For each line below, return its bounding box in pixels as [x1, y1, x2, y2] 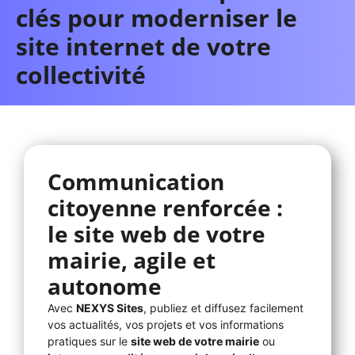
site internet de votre [16, 29, 271, 63]
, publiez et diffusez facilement [143, 300, 303, 315]
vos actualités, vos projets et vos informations [48, 317, 284, 331]
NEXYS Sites [76, 300, 143, 315]
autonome [48, 270, 162, 301]
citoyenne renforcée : [48, 192, 283, 223]
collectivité [16, 58, 152, 91]
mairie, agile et [48, 244, 216, 275]
